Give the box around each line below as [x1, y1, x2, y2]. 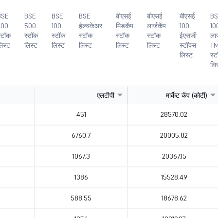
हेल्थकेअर [79, 21, 102, 30]
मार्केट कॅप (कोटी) [166, 91, 207, 100]
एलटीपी [97, 91, 114, 100]
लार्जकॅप [147, 21, 166, 30]
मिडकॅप [116, 21, 133, 30]
